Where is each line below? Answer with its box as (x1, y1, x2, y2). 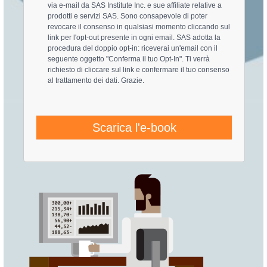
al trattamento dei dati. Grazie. (48, 76, 145, 85)
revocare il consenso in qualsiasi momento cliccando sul (48, 22, 231, 31)
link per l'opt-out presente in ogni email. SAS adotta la (48, 33, 221, 42)
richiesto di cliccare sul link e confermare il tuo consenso (48, 65, 230, 74)
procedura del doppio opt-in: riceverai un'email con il (48, 44, 218, 52)
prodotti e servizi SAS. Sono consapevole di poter (48, 11, 208, 20)
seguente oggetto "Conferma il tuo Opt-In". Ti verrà (48, 54, 210, 63)
